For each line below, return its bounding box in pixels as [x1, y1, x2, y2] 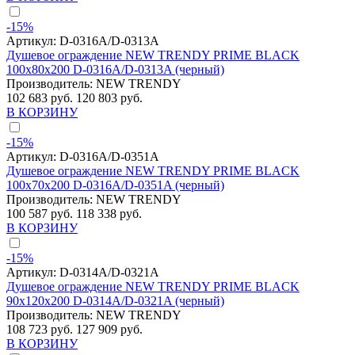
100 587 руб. [6, 207, 76, 221]
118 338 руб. [76, 207, 142, 221]
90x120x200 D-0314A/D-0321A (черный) [6, 294, 224, 308]
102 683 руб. [6, 91, 76, 105]
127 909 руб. [76, 323, 143, 337]
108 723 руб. [6, 323, 76, 337]
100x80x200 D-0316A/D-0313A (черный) [6, 63, 224, 77]
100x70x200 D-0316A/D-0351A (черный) [6, 178, 224, 193]
